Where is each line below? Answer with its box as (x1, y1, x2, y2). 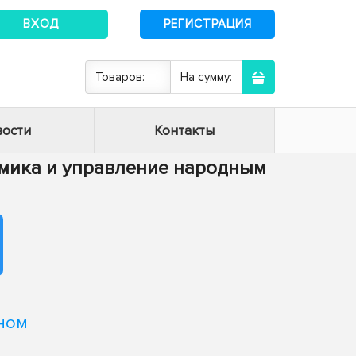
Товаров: (95, 70, 145, 84)
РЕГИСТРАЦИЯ (163, 16, 252, 31)
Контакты (154, 122, 215, 139)
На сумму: (180, 70, 232, 84)
